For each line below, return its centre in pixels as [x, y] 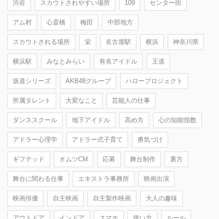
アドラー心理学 [35, 139]
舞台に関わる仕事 [38, 178]
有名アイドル [118, 61]
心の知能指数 [177, 120]
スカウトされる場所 [41, 42]
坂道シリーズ [32, 81]
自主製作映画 [112, 198]
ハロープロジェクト [154, 81]
